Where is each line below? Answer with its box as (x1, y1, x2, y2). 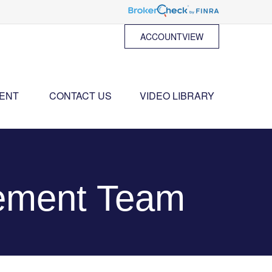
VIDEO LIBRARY (140, 88, 214, 103)
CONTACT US (49, 88, 112, 103)
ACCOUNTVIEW (140, 30, 203, 42)
